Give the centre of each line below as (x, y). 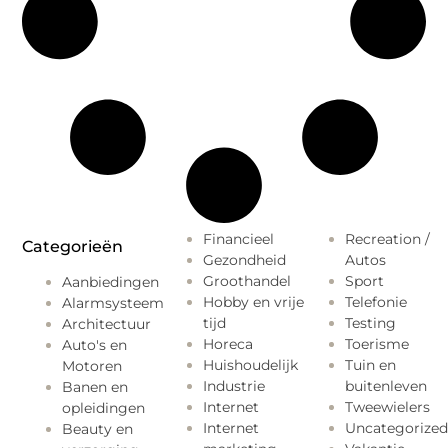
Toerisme (376, 344)
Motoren (92, 366)
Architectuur (107, 324)
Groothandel (247, 281)
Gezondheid (245, 260)
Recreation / (387, 239)
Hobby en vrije (254, 302)
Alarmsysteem (113, 303)
